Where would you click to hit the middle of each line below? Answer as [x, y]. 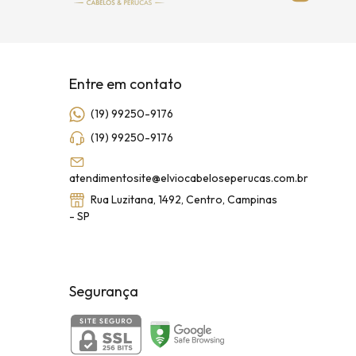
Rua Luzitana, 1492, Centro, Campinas [183, 199]
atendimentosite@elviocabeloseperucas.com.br [189, 178]
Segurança [104, 291]
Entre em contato [126, 83]
